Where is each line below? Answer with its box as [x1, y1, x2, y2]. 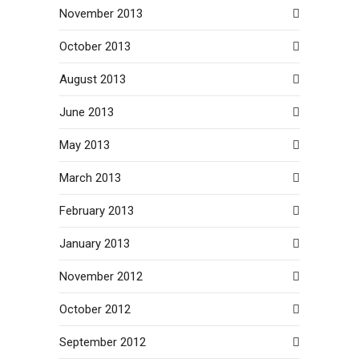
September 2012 [59, 334, 146, 349]
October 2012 [59, 301, 131, 317]
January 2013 [59, 236, 130, 251]
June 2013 [59, 104, 114, 119]
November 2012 [59, 268, 143, 284]
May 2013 [59, 137, 110, 152]
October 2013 [59, 38, 131, 54]
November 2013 [59, 6, 143, 21]
